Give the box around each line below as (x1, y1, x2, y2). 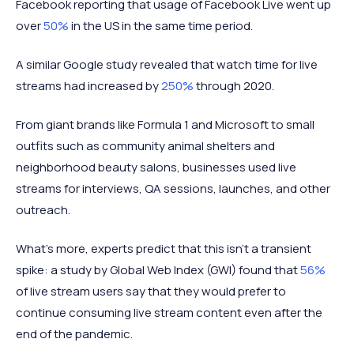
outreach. (16, 201, 70, 218)
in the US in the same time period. (69, 17, 253, 34)
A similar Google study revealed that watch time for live (16, 55, 318, 73)
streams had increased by (16, 77, 161, 94)
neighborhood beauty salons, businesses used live (16, 158, 296, 175)
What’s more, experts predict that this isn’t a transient (16, 239, 311, 257)
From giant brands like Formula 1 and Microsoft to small (16, 115, 314, 133)
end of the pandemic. (16, 325, 133, 342)
